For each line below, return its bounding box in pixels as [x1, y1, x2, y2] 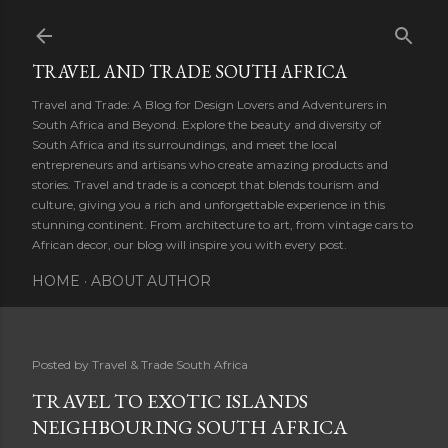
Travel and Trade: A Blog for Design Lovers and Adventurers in [32, 97, 387, 112]
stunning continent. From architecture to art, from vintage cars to [32, 217, 413, 232]
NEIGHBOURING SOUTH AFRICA [32, 414, 348, 440]
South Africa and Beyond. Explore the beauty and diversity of [32, 117, 381, 132]
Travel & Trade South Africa [92, 357, 248, 372]
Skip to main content [142, 12, 306, 38]
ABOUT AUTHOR [91, 272, 211, 290]
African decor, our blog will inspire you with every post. [32, 237, 347, 252]
